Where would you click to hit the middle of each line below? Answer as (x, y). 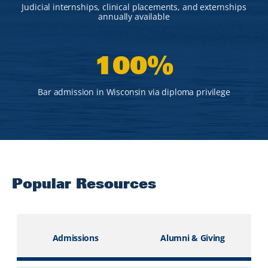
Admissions (75, 237)
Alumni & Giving (193, 237)
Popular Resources (84, 183)
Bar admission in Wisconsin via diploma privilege (134, 92)
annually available (134, 16)
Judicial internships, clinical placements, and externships (134, 7)
